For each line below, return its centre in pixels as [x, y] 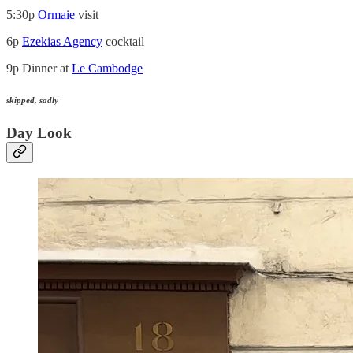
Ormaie [56, 15]
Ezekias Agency [62, 42]
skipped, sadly [32, 100]
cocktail [123, 42]
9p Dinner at [39, 69]
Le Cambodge [107, 69]
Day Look [39, 133]
